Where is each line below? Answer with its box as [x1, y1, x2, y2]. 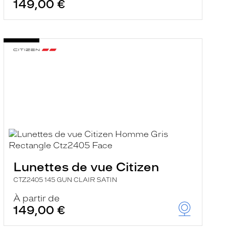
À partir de [13, 193, 60, 203]
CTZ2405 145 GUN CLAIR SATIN [13, 176, 117, 184]
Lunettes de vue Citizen [13, 159, 159, 174]
